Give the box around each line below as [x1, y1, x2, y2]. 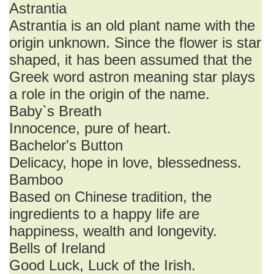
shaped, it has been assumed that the [9, 51, 252, 68]
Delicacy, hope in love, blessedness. [9, 154, 242, 171]
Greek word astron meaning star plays [9, 68, 255, 85]
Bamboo [9, 171, 63, 188]
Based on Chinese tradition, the [9, 188, 212, 205]
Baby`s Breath [9, 103, 102, 119]
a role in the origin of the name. [9, 86, 210, 102]
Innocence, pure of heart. [9, 120, 171, 136]
